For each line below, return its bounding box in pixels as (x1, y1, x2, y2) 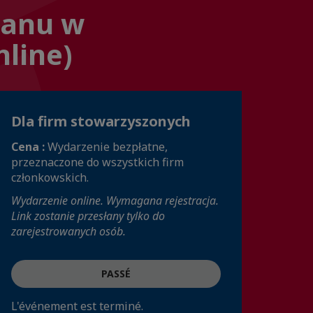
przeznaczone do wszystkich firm (11, 154, 184, 170)
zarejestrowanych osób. (11, 224, 126, 239)
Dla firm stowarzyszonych (11, 112, 191, 131)
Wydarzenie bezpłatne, (48, 139, 168, 154)
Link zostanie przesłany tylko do (11, 208, 165, 224)
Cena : (11, 139, 48, 154)
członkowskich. (11, 170, 89, 185)
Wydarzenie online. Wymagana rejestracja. (11, 193, 219, 208)
